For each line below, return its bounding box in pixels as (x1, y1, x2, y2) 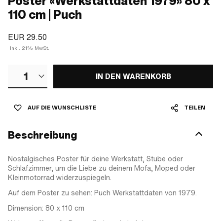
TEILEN (184, 104, 205, 111)
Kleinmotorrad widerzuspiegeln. (8, 172, 111, 183)
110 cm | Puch (8, 6, 82, 23)
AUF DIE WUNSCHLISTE (28, 104, 96, 111)
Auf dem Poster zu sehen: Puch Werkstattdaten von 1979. (8, 187, 197, 198)
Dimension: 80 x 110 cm (8, 203, 84, 213)
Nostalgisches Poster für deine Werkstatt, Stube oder (8, 153, 183, 164)
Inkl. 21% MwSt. (10, 45, 49, 51)
